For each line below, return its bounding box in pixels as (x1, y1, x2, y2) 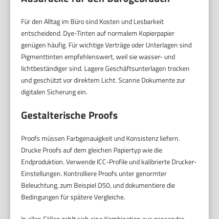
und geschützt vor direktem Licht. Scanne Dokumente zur (21, 75, 186, 86)
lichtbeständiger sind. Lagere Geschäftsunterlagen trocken (21, 63, 190, 74)
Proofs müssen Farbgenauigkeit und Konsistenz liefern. (21, 133, 180, 144)
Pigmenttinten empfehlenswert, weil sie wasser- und (21, 51, 175, 62)
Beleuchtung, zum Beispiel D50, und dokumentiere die (21, 180, 175, 191)
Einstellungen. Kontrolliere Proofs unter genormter (21, 168, 167, 179)
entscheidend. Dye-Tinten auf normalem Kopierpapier (21, 28, 175, 39)
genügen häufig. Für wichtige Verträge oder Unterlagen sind (21, 40, 192, 50)
